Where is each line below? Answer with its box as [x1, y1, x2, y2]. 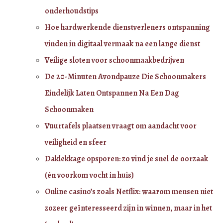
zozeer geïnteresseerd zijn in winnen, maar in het [45, 202, 212, 214]
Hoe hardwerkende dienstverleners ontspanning [45, 21, 210, 33]
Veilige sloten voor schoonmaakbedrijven [45, 54, 184, 66]
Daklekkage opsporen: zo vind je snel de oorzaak [45, 153, 208, 164]
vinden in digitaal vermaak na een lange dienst [45, 38, 200, 49]
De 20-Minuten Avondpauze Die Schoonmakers [45, 71, 206, 82]
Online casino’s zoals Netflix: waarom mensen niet [45, 186, 213, 197]
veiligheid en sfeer [45, 136, 107, 148]
